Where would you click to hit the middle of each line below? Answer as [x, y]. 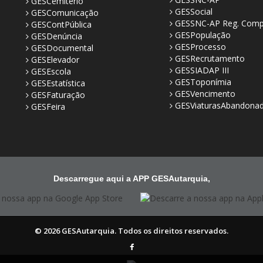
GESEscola [51, 71]
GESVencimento [205, 94]
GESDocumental [62, 48]
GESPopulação [203, 35]
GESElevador [55, 60]
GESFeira [48, 107]
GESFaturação [58, 95]
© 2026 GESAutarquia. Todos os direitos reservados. [131, 231]
